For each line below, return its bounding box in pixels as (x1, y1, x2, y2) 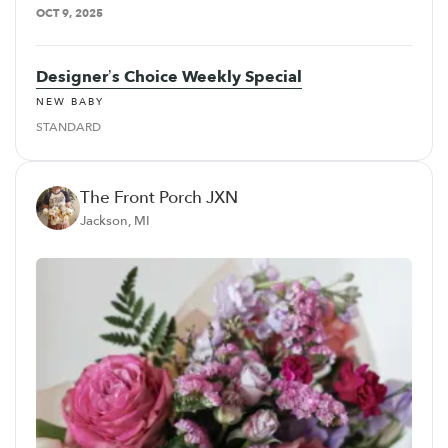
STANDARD (36, 119, 101, 136)
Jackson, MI (80, 212, 150, 231)
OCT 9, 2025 (36, 5, 103, 21)
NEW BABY (36, 95, 104, 110)
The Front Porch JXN (80, 186, 238, 210)
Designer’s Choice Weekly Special (36, 65, 302, 88)
